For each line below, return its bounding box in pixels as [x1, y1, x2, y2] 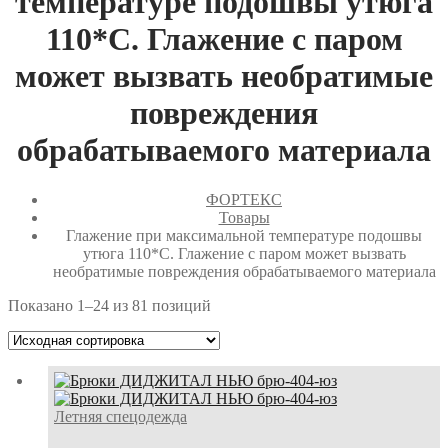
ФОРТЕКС [206, 190, 282, 208]
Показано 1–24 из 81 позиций [8, 296, 211, 314]
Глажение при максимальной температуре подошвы [66, 226, 422, 244]
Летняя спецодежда [54, 407, 187, 425]
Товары [218, 208, 270, 226]
